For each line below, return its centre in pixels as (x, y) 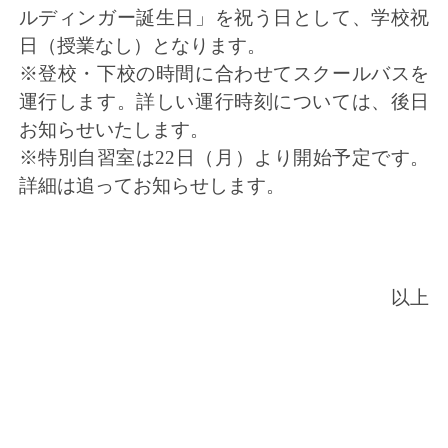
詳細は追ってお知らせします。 (151, 186)
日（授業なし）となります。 (142, 46)
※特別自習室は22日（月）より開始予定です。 (224, 158)
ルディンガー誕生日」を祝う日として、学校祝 (224, 18)
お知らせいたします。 (113, 130)
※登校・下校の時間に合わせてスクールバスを (224, 74)
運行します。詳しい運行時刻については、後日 (224, 102)
